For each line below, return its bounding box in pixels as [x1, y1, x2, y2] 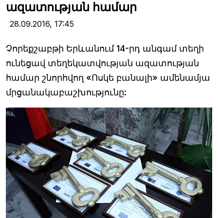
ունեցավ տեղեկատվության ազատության [6, 58, 199, 69]
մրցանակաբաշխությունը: [6, 87, 127, 98]
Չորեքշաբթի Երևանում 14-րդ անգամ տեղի [6, 43, 204, 54]
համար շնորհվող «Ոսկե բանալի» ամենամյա [6, 73, 210, 83]
